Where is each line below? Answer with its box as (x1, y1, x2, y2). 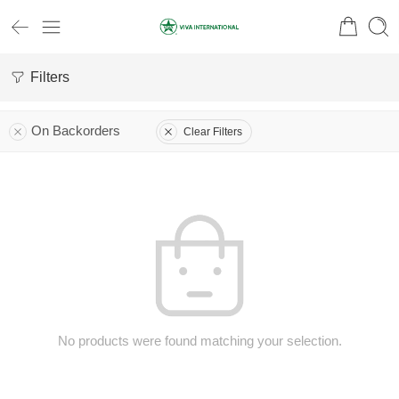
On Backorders (31, 124, 120, 138)
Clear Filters (183, 125, 242, 138)
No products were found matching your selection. (57, 334, 342, 348)
